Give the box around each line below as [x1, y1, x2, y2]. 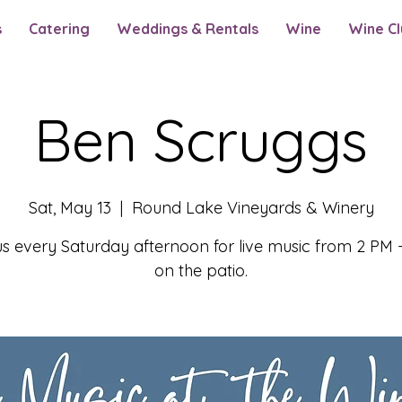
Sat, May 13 [28, 197, 111, 218]
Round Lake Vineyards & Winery [131, 197, 374, 218]
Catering [29, 20, 90, 38]
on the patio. [154, 260, 248, 281]
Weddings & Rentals [117, 20, 258, 38]
